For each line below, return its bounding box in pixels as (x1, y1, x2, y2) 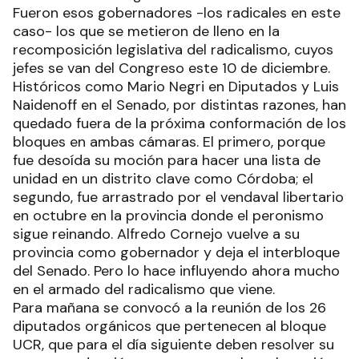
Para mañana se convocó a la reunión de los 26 (13, 298, 326, 318)
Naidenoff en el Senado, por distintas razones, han (13, 95, 346, 115)
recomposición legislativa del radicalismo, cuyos (13, 40, 333, 60)
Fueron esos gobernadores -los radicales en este (13, 3, 341, 23)
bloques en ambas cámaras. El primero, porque (13, 132, 325, 152)
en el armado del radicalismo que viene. (13, 280, 275, 300)
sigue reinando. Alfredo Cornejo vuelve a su (13, 224, 300, 244)
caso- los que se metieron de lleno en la (13, 22, 280, 42)
